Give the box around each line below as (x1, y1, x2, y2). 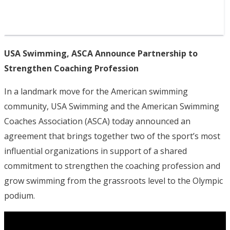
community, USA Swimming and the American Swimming (4, 101, 219, 112)
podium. (4, 190, 35, 202)
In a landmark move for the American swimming (4, 86, 188, 98)
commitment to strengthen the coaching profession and (4, 160, 220, 172)
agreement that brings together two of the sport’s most (4, 130, 220, 142)
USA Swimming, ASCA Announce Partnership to (4, 48, 198, 60)
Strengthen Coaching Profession (4, 63, 139, 74)
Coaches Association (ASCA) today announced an (4, 116, 190, 127)
